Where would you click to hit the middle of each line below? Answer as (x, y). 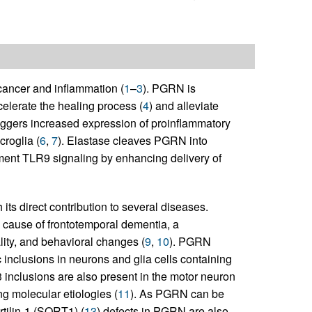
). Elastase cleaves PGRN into (132, 141)
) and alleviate (184, 106)
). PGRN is (169, 88)
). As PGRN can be (177, 294)
